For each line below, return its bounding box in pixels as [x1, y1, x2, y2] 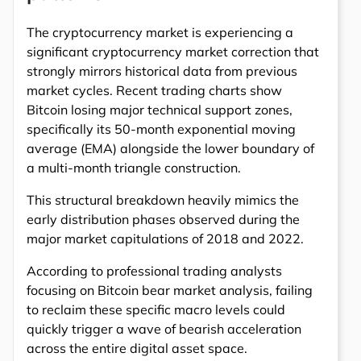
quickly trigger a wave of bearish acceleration [27, 321, 301, 338]
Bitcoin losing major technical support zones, [27, 102, 293, 118]
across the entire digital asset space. [27, 340, 247, 357]
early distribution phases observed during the [27, 211, 300, 228]
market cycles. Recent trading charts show [27, 82, 282, 99]
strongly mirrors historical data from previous [27, 63, 297, 80]
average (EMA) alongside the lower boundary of [27, 140, 314, 157]
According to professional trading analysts [27, 263, 282, 280]
